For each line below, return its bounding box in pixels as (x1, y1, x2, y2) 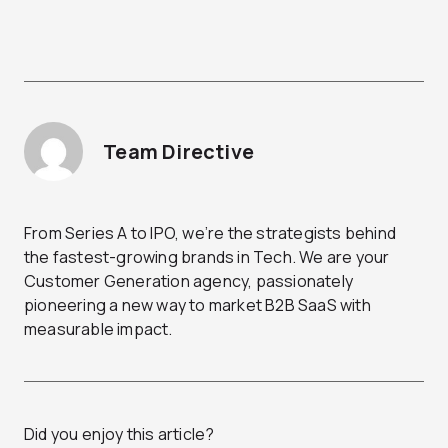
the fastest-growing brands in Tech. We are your (24, 246, 390, 269)
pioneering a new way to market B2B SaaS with (24, 294, 371, 317)
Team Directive (103, 137, 254, 165)
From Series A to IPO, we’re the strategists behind (24, 222, 397, 245)
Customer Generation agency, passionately (24, 270, 354, 293)
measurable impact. (24, 318, 173, 341)
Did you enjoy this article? (24, 423, 215, 446)
